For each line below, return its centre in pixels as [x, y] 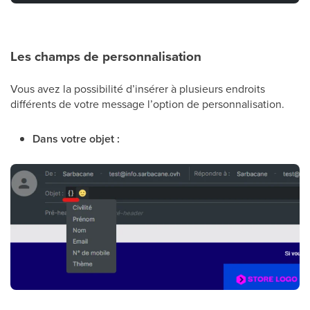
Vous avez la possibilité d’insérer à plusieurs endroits [138, 88]
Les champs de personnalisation [106, 56]
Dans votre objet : [76, 138]
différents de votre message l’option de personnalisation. [149, 103]
